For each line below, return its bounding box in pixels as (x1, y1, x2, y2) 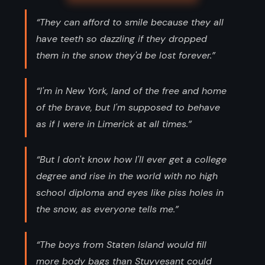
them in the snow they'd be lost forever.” (36, 49, 215, 62)
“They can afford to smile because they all (36, 15, 224, 28)
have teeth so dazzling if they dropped (36, 32, 207, 45)
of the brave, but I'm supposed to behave (36, 101, 220, 114)
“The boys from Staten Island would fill (36, 238, 206, 251)
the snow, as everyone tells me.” (36, 202, 179, 215)
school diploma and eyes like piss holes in (36, 186, 224, 199)
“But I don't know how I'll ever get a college (36, 153, 227, 166)
